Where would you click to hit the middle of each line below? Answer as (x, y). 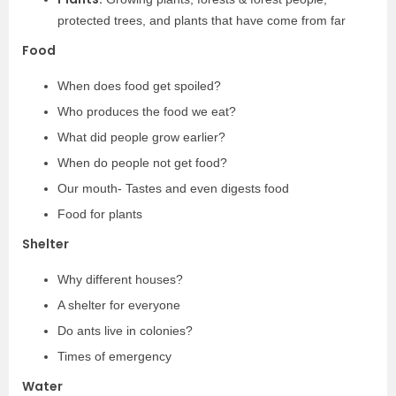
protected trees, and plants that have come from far (202, 20)
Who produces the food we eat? (147, 111)
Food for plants (100, 214)
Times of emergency (114, 356)
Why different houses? (120, 279)
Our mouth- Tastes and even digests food (173, 188)
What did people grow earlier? (141, 137)
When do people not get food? (142, 163)
